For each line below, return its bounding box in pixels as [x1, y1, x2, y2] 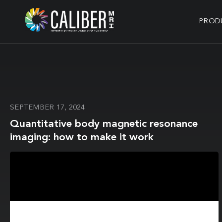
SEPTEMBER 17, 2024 [10, 104, 85, 111]
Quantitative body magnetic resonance [10, 119, 198, 129]
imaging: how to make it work [10, 132, 154, 143]
